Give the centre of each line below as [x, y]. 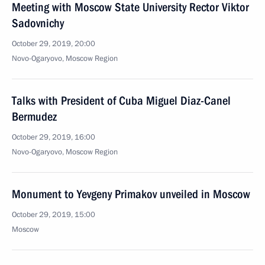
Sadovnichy [38, 23]
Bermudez [34, 117]
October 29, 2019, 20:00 [54, 44]
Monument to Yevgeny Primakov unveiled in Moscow [131, 194]
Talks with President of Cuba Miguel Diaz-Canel [121, 101]
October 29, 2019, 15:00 [54, 215]
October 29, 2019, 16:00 [54, 137]
